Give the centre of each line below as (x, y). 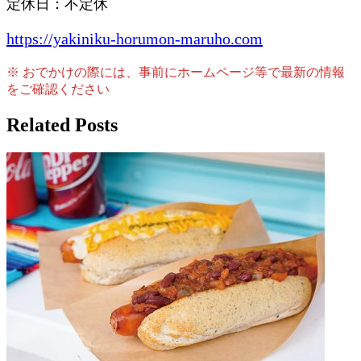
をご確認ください (58, 89)
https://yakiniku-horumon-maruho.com (135, 38)
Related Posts (62, 124)
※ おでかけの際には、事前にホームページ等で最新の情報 (176, 72)
